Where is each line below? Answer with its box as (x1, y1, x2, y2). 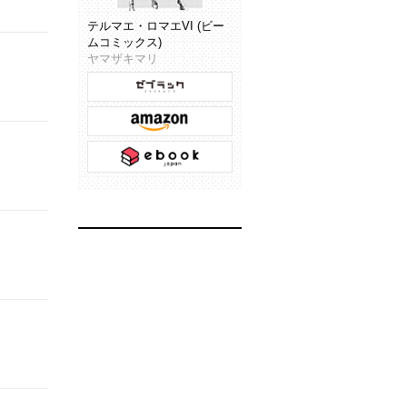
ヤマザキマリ (87, 52, 158, 66)
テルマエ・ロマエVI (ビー (87, 19, 224, 34)
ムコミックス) (87, 35, 162, 50)
